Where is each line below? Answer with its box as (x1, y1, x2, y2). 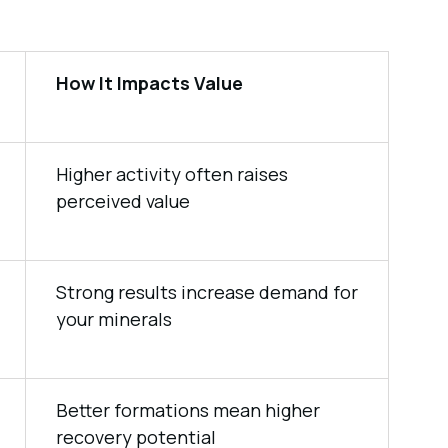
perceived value (55, 189, 190, 213)
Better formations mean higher (55, 398, 320, 422)
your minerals (55, 307, 172, 331)
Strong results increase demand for (55, 280, 358, 304)
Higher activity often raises (55, 162, 288, 186)
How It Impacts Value (55, 71, 243, 95)
